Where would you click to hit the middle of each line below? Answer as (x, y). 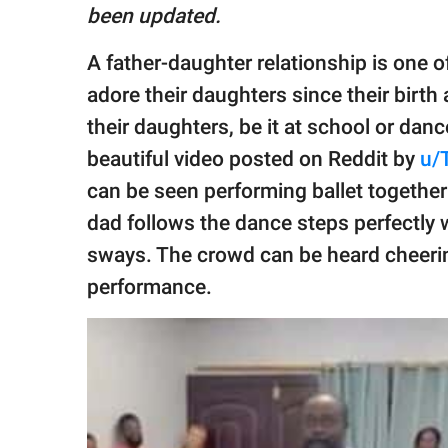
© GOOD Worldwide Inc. (99, 70)
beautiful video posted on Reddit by (253, 159)
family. (53, 21)
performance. (149, 287)
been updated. (154, 16)
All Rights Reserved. (89, 89)
